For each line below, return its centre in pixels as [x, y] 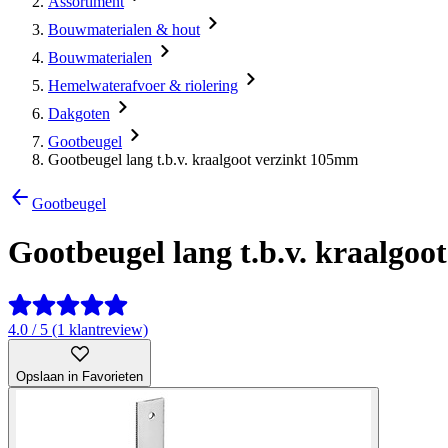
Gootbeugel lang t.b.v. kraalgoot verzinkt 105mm [203, 159]
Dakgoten [79, 113]
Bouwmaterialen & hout [124, 29]
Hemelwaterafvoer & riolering [143, 85]
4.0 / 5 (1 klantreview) [78, 329]
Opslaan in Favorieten [79, 376]
